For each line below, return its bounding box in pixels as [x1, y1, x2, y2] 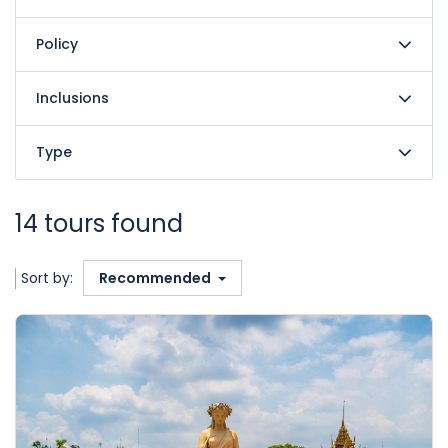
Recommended [99, 268, 214, 288]
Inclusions [36, 88, 109, 108]
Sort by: [21, 268, 73, 288]
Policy [36, 34, 78, 54]
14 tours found [15, 207, 183, 240]
